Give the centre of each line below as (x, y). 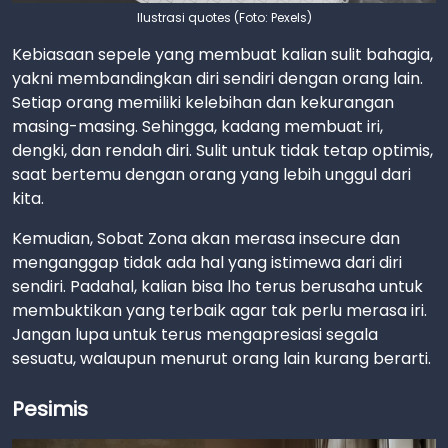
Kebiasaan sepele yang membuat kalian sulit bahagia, (222, 54)
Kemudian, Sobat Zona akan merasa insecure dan (206, 238)
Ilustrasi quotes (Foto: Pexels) (224, 17)
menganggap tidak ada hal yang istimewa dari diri (207, 262)
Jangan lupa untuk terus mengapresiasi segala (195, 334)
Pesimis (50, 409)
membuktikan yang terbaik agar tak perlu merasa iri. (219, 310)
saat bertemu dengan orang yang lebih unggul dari (211, 174)
